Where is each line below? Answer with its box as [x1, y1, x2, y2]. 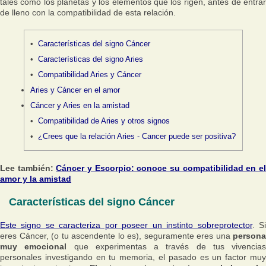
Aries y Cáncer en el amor [30, 85, 120, 94]
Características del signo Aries [38, 55, 144, 64]
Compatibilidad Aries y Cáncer [38, 70, 142, 79]
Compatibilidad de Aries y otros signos [38, 116, 170, 125]
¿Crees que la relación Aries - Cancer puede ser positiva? [38, 132, 236, 141]
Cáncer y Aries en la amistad [30, 101, 129, 110]
